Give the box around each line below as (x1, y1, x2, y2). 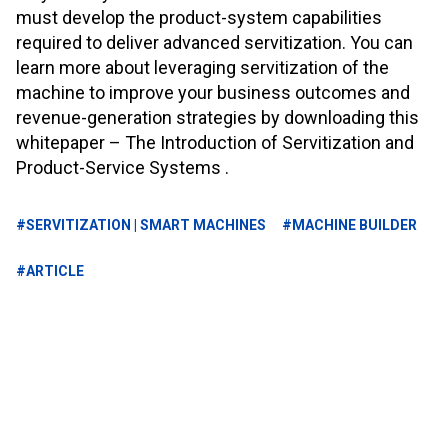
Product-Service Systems (16, 156, 221, 178)
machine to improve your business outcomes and (16, 81, 410, 103)
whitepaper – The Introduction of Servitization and (16, 131, 414, 153)
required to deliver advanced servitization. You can (16, 31, 413, 53)
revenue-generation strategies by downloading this (16, 106, 419, 128)
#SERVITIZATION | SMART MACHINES (16, 217, 266, 234)
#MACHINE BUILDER (282, 217, 417, 234)
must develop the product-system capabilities (16, 6, 382, 28)
